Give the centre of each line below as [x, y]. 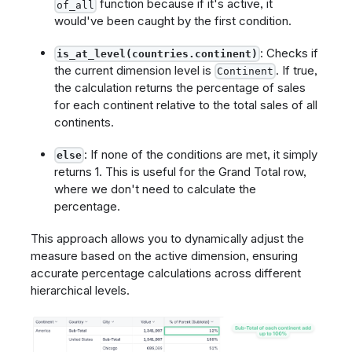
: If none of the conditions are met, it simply [200, 154]
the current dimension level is [134, 70]
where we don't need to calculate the [155, 189]
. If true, [296, 70]
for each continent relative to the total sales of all [185, 105]
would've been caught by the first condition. [172, 21]
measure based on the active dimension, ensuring [164, 255]
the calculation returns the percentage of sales [180, 88]
